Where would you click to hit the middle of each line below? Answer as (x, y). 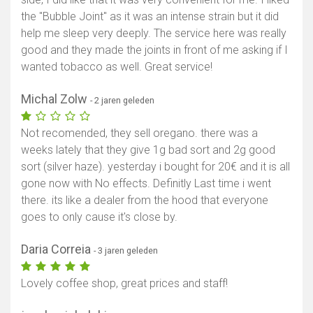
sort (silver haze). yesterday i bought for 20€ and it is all (155, 167)
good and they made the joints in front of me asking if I (154, 50)
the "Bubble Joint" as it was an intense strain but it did (150, 17)
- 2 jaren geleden (122, 101)
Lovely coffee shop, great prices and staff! (124, 284)
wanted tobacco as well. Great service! (117, 67)
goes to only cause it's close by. (99, 217)
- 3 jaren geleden (126, 251)
